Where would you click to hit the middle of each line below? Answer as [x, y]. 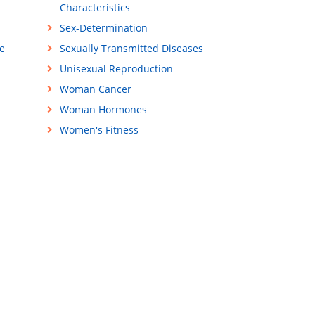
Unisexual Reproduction [116, 69]
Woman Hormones [103, 110]
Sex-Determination [103, 28]
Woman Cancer [95, 89]
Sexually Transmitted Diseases [131, 49]
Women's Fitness [99, 130]
